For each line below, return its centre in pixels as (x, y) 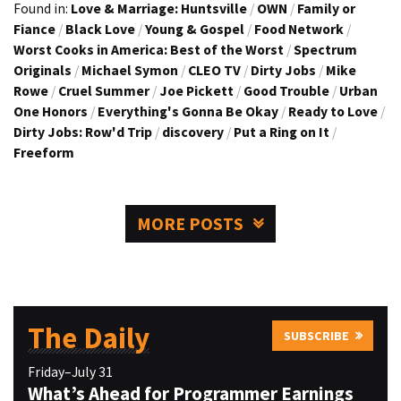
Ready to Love (333, 111)
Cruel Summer (104, 90)
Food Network (299, 29)
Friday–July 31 (70, 372)
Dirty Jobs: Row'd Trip (83, 132)
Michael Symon (130, 70)
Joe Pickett (196, 90)
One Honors (51, 111)
